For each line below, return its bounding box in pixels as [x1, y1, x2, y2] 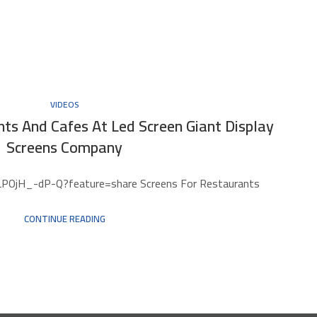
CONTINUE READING [23, 209, 105, 227]
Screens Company [6, 132, 123, 162]
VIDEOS [50, 96, 79, 113]
